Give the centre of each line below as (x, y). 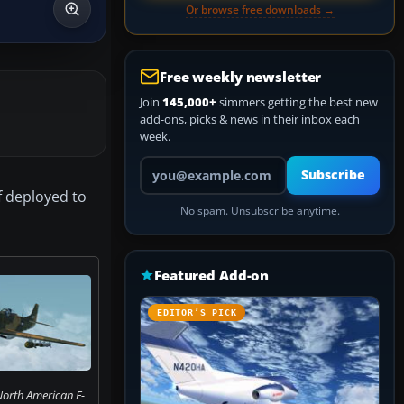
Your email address (190, 163)
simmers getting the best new (297, 102)
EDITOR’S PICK (197, 312)
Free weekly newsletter (241, 77)
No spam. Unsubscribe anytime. (260, 211)
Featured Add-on (212, 275)
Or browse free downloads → (260, 9)
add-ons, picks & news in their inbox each (250, 119)
